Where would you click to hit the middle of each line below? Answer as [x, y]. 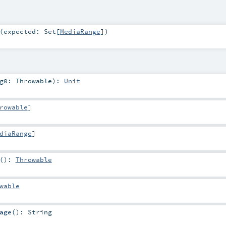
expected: [23, 31]
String [40, 212]
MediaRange [80, 31]
